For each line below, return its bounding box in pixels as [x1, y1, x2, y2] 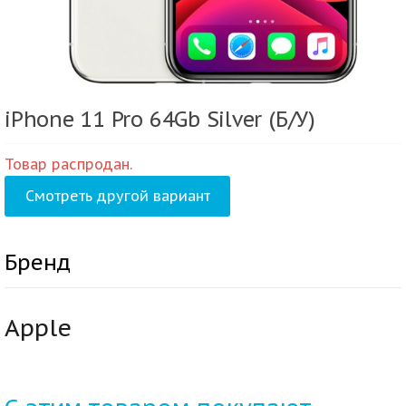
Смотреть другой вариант [24, 187, 210, 206]
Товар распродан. [5, 155, 132, 174]
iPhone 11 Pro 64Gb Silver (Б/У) [5, 105, 315, 132]
